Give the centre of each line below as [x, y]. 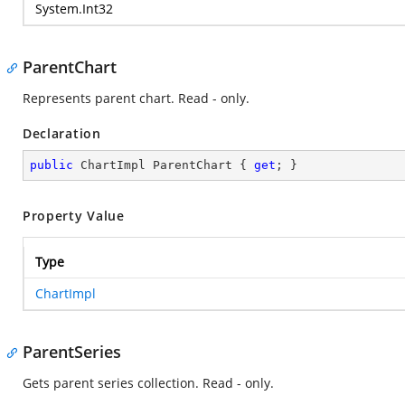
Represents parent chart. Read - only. [136, 98]
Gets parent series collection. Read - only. [148, 383]
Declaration [62, 133]
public [52, 165]
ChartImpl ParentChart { [164, 165]
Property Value [74, 216]
